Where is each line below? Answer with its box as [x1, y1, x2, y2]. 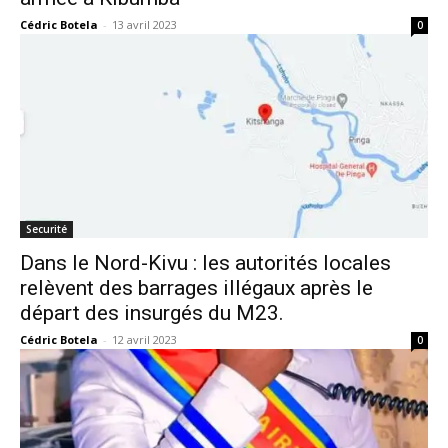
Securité [26, 222, 67, 236]
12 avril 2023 [112, 332, 177, 347]
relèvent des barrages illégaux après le [20, 276, 373, 300]
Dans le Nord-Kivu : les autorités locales [20, 251, 391, 275]
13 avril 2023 [112, 17, 177, 32]
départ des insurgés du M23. [20, 301, 284, 325]
